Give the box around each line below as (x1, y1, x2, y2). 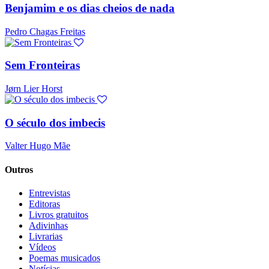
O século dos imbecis (5, 116, 105, 129)
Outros (5, 164, 33, 175)
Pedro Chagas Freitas (5, 26, 85, 37)
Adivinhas (29, 220, 68, 231)
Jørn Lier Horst (5, 83, 62, 94)
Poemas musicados (29, 252, 100, 263)
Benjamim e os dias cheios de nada (5, 1, 175, 14)
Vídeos (29, 241, 56, 252)
